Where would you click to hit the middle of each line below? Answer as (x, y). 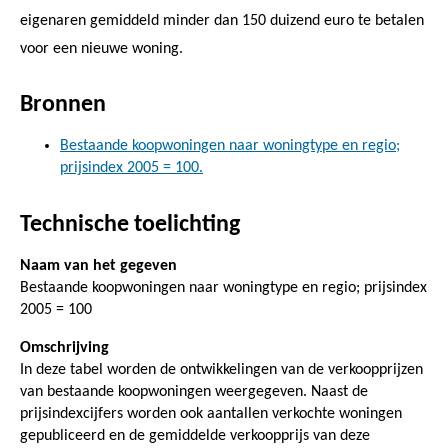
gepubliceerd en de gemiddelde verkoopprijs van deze (195, 435)
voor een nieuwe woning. (101, 48)
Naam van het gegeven (98, 265)
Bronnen (63, 104)
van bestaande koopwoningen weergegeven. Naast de (194, 391)
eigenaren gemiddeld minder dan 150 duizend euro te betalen (222, 20)
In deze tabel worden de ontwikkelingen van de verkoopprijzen (221, 369)
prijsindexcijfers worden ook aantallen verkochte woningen (211, 413)
